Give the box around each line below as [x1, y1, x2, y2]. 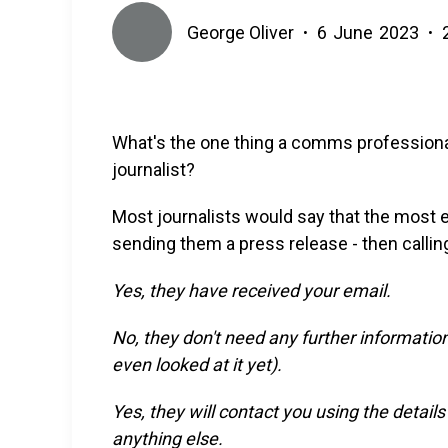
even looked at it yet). [112, 354, 282, 375]
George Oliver [187, 21, 294, 43]
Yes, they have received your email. [112, 280, 391, 301]
